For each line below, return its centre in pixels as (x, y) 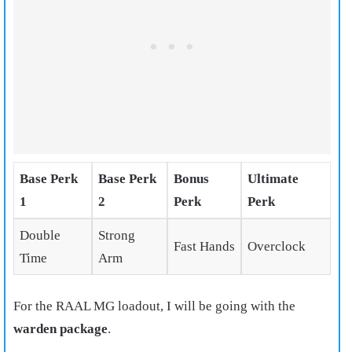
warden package (60, 329)
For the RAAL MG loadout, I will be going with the (154, 306)
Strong (116, 235)
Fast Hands (204, 246)
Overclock (276, 246)
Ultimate (273, 178)
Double (40, 235)
